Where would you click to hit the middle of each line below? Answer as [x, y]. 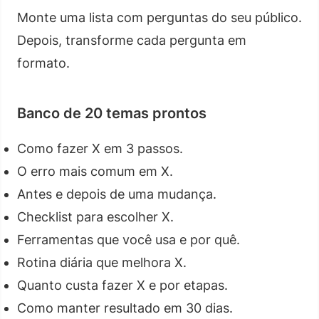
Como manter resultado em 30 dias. [125, 308]
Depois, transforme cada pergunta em [132, 40]
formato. [43, 63]
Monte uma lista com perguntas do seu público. [159, 17]
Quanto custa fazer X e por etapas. [122, 285]
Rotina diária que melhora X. [102, 262]
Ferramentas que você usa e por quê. [129, 239]
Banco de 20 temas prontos [112, 113]
